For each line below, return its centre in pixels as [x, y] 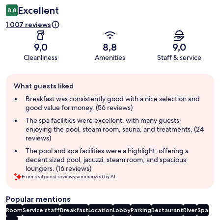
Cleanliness [41, 57]
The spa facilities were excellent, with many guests [102, 120]
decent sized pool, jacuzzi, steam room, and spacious [106, 159]
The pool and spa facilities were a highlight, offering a [107, 151]
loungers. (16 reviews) [58, 168]
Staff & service [179, 57]
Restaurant [167, 210]
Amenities [110, 57]
